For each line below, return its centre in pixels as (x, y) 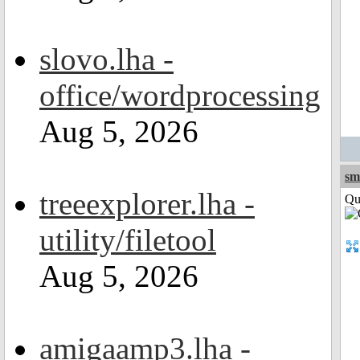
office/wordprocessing (180, 95)
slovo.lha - (106, 59)
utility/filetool (128, 240)
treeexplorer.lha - (147, 204)
